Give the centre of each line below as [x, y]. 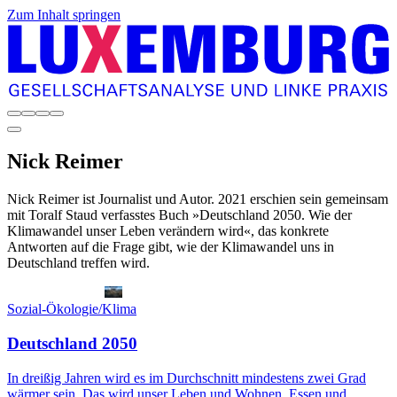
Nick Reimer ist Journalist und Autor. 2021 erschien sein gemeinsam [198, 199]
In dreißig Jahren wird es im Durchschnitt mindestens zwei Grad [187, 378]
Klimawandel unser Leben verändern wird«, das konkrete [168, 231]
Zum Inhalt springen [64, 15]
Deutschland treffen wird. [78, 263]
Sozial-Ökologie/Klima [72, 309]
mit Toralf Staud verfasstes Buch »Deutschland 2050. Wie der [179, 215]
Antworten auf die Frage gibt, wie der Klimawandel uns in [171, 247]
